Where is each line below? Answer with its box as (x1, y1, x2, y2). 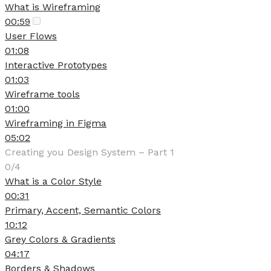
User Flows (5, 30, 57, 42)
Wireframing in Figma (5, 117, 106, 129)
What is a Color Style (5, 175, 102, 187)
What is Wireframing (5, 1, 100, 13)
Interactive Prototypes (5, 59, 107, 71)
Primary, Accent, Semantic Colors (5, 204, 161, 216)
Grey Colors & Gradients (5, 233, 116, 245)
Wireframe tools (5, 88, 80, 100)
